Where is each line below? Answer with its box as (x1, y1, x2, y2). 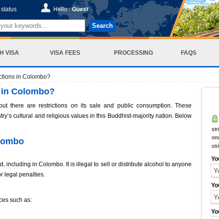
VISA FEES (50, 49, 80, 56)
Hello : (53, 6, 72, 13)
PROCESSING (113, 49, 153, 56)
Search (92, 22, 113, 29)
